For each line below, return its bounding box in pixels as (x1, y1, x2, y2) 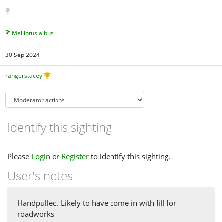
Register (61, 151, 89, 161)
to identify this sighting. (89, 151, 170, 161)
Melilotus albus (12, 28, 54, 37)
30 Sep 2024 (5, 51, 40, 59)
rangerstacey (5, 71, 43, 80)
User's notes (7, 167, 73, 184)
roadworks (17, 209, 54, 219)
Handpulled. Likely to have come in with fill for (17, 198, 176, 208)
